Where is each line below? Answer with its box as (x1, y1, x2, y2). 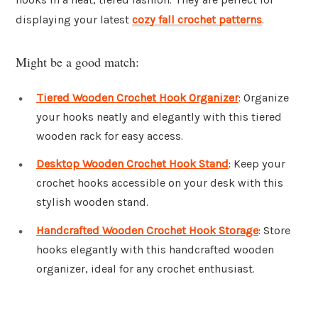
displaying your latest (16, 13, 132, 27)
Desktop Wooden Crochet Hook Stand (36, 157, 229, 171)
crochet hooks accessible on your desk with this (36, 176, 283, 190)
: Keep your (229, 157, 285, 171)
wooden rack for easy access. (36, 128, 183, 143)
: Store (258, 224, 290, 238)
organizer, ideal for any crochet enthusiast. (36, 262, 255, 276)
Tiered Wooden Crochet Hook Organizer (36, 90, 238, 104)
